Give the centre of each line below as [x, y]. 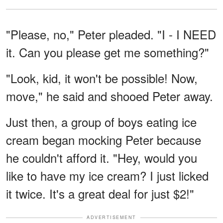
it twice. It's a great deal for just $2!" [100, 194]
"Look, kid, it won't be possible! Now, [102, 78]
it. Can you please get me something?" [108, 52]
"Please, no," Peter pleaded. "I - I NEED [111, 34]
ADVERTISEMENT [111, 218]
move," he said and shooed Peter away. [110, 96]
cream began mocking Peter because [104, 140]
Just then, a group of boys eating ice [101, 122]
